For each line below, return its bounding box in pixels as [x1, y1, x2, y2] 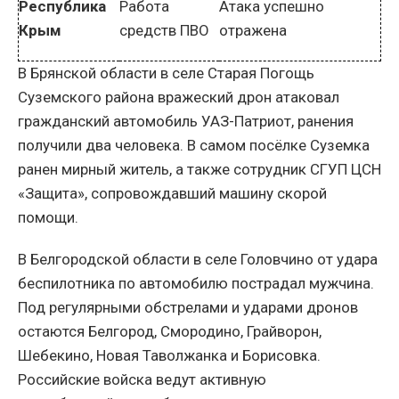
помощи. [18, 208, 78, 227]
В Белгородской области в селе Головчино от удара [18, 250, 378, 269]
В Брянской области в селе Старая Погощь [18, 64, 314, 83]
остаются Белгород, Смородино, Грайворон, [18, 322, 322, 341]
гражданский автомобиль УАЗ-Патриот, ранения [18, 112, 354, 131]
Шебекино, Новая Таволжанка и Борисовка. [18, 346, 321, 365]
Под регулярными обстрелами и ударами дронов [18, 298, 358, 317]
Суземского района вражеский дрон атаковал [18, 88, 339, 107]
